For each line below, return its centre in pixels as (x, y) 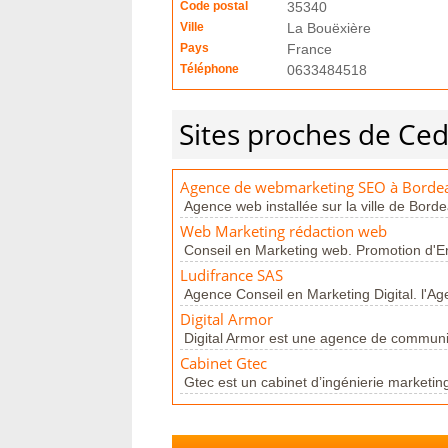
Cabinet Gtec (223, 363)
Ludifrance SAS (231, 275)
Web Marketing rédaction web (283, 231)
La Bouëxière (329, 28)
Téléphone (209, 69)
